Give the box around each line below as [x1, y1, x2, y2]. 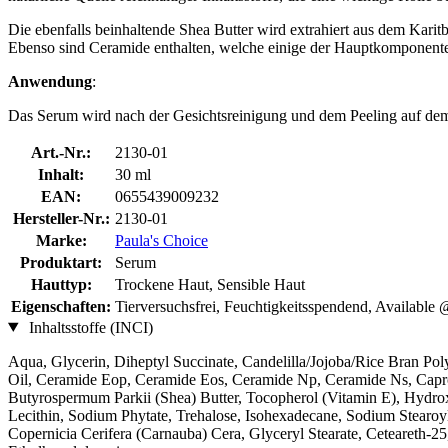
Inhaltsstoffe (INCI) [24, 318, 153, 336]
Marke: [35, 231, 87, 249]
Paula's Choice [115, 231, 208, 249]
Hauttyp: [30, 275, 92, 293]
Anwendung [8, 72, 92, 90]
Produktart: [20, 253, 102, 271]
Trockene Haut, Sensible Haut [115, 275, 305, 293]
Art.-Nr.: [31, 143, 91, 161]
